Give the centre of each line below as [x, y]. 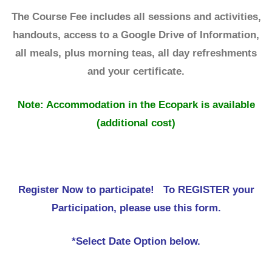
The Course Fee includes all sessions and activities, [136, 16]
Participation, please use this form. [136, 208]
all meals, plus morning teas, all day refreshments [136, 53]
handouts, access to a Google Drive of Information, [136, 35]
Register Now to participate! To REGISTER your [136, 190]
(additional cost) [136, 123]
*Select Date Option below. [136, 242]
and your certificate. [136, 71]
